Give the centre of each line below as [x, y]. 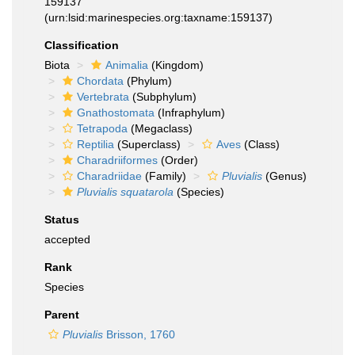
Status [62, 219]
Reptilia [95, 144]
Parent [62, 315]
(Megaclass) [160, 128]
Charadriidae [109, 176]
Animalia [127, 65]
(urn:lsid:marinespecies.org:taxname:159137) [158, 17]
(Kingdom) [176, 65]
